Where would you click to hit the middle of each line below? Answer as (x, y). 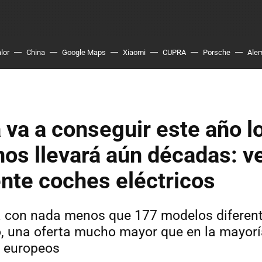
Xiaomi (134, 52)
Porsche (217, 52)
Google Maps (84, 52)
